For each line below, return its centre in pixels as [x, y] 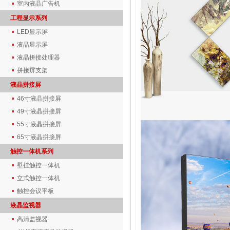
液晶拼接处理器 [39, 57]
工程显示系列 [29, 18]
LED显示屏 [32, 32]
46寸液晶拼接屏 [39, 99]
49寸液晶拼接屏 [39, 111]
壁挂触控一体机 [39, 165]
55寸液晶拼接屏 [39, 124]
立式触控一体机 [39, 178]
